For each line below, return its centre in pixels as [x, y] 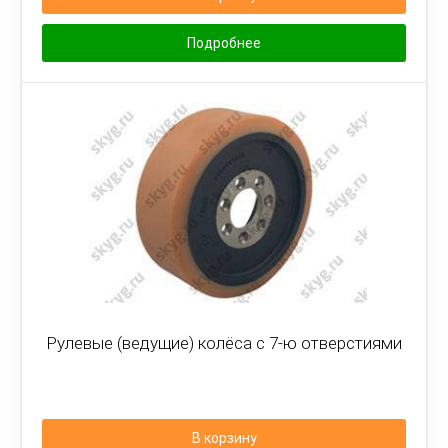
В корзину [224, 438]
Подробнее [224, 43]
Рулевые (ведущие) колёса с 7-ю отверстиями [224, 343]
